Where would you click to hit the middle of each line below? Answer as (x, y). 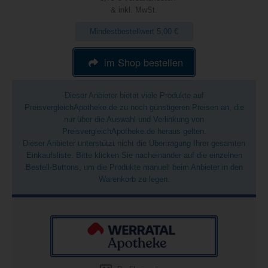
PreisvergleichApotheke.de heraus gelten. (134, 131)
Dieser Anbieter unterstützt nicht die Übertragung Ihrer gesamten (134, 143)
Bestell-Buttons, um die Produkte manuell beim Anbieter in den (134, 167)
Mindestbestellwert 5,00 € (134, 31)
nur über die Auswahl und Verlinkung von (134, 119)
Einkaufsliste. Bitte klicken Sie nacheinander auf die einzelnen (134, 155)
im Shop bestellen (144, 62)
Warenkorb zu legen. (134, 179)
